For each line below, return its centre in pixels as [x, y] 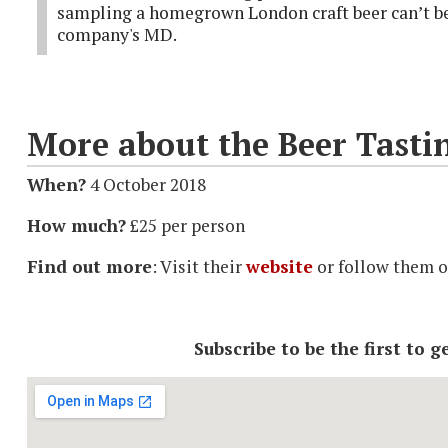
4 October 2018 [146, 184]
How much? [76, 225]
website [279, 266]
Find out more [89, 266]
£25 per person [185, 225]
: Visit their [199, 266]
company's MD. [117, 35]
